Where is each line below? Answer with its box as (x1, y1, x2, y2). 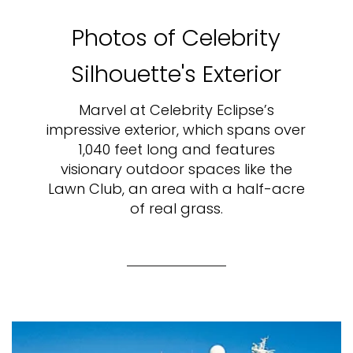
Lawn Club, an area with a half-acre (47, 178, 305, 199)
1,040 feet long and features (77, 139, 275, 159)
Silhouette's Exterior (71, 58, 282, 90)
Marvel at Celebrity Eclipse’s (78, 99, 274, 120)
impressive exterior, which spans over (46, 119, 307, 139)
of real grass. (129, 198, 223, 218)
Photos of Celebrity (72, 21, 281, 54)
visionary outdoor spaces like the (60, 158, 292, 179)
